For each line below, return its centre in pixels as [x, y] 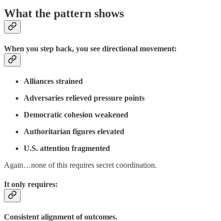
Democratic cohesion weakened [76, 114]
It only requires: [31, 184]
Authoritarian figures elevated [74, 131]
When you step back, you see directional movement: [90, 48]
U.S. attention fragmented [67, 148]
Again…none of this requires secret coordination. [80, 165]
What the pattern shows [64, 14]
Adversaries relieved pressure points [84, 98]
